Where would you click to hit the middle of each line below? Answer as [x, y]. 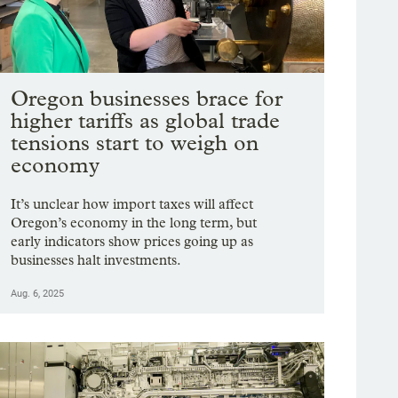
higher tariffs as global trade [146, 121]
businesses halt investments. [96, 260]
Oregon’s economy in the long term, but [134, 223]
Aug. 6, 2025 [38, 294]
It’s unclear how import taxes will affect [132, 204]
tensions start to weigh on [135, 143]
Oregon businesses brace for [147, 99]
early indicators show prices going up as [132, 242]
